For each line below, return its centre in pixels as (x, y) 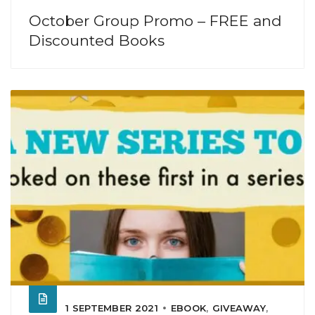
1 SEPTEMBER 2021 (112, 308)
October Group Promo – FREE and (155, 20)
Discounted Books (97, 40)
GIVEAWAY (239, 308)
